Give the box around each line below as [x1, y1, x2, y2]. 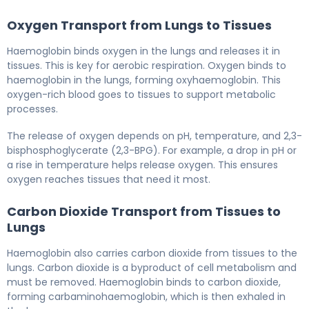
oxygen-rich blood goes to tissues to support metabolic [7, 87, 276, 101]
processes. [7, 101, 58, 116]
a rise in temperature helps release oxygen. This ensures [7, 157, 278, 172]
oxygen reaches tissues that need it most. [7, 172, 210, 186]
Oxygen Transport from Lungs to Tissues [7, 16, 272, 34]
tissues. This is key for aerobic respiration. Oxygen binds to [7, 58, 286, 72]
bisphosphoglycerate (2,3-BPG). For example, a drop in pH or [7, 143, 297, 157]
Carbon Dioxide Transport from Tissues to [7, 202, 281, 220]
